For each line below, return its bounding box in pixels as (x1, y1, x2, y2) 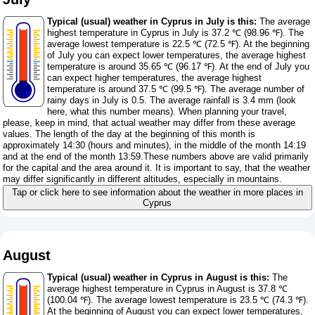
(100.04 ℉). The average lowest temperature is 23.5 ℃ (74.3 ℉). (47, 295, 309, 306)
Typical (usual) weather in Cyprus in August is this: (47, 272, 270, 283)
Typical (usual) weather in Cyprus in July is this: (47, 16, 257, 27)
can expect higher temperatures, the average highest (47, 72, 262, 84)
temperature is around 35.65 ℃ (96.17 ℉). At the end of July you (47, 61, 310, 72)
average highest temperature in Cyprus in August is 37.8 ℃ (47, 283, 288, 295)
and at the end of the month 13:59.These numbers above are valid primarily (3, 151, 309, 162)
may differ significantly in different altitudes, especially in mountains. (3, 174, 283, 185)
